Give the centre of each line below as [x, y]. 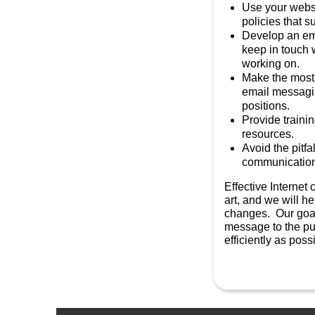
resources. [268, 134]
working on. [271, 64]
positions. [266, 106]
